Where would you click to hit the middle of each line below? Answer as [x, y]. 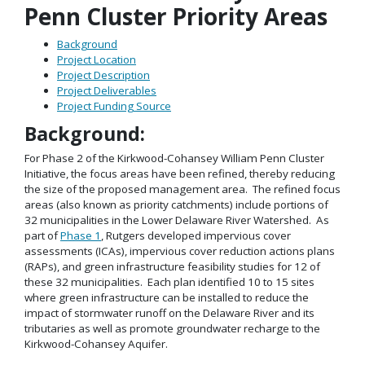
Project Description [103, 75]
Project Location [97, 60]
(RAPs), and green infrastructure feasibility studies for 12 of [172, 267]
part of [42, 236]
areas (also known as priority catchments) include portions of [176, 205]
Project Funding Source [114, 106]
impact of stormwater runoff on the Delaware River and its [169, 313]
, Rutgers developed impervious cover [196, 236]
